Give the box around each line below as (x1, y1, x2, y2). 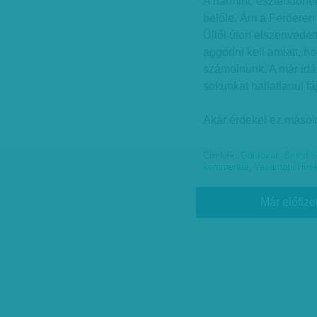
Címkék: (203, 151, 241, 161)
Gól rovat (241, 151, 278, 161)
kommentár (203, 162, 248, 172)
